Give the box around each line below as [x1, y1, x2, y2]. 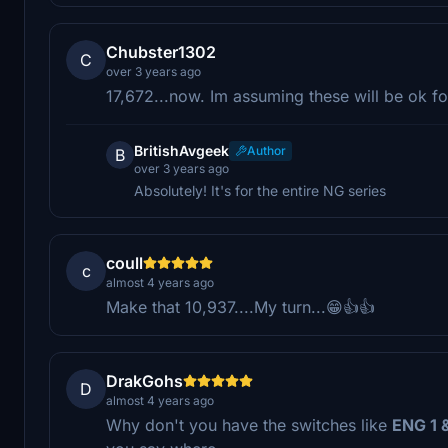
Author [247, 142, 286, 158]
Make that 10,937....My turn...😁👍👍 [106, 296, 375, 317]
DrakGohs [106, 370, 183, 391]
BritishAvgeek [134, 141, 229, 159]
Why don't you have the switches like [106, 414, 392, 435]
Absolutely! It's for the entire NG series [134, 181, 386, 199]
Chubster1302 [106, 41, 216, 62]
